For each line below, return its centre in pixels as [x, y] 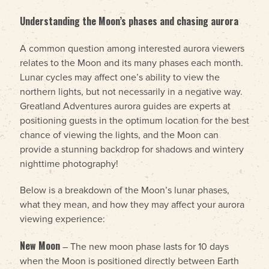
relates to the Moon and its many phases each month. [131, 63]
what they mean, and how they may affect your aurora [132, 205]
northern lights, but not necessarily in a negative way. [131, 92]
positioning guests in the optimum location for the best [134, 121]
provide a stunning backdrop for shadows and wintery [132, 150]
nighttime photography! [69, 164]
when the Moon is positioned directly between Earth [129, 261]
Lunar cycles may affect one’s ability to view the [120, 77]
